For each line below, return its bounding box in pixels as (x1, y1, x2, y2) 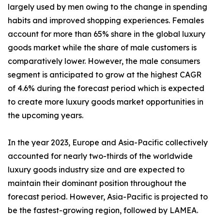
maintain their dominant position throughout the (8, 178, 186, 188)
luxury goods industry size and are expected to (8, 165, 185, 175)
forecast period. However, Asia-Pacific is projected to (8, 192, 208, 202)
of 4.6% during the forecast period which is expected (8, 83, 204, 93)
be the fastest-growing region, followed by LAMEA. (8, 205, 198, 216)
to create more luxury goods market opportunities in (8, 97, 203, 107)
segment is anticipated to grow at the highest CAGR (8, 70, 201, 80)
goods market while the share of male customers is (8, 43, 197, 53)
